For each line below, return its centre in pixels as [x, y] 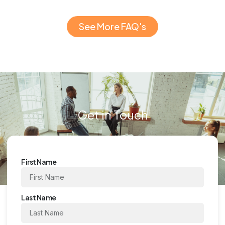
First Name [39, 161]
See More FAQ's [113, 26]
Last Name [39, 197]
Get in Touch [113, 114]
